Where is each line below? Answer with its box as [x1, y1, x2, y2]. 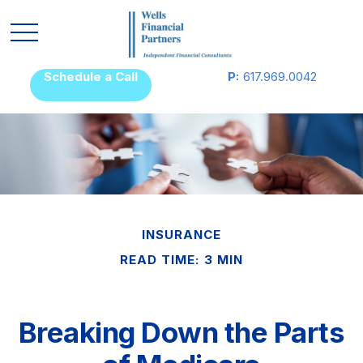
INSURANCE [142, 227, 221, 242]
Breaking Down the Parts [18, 315, 345, 349]
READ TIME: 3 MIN [120, 252, 243, 267]
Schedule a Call [44, 69, 138, 84]
